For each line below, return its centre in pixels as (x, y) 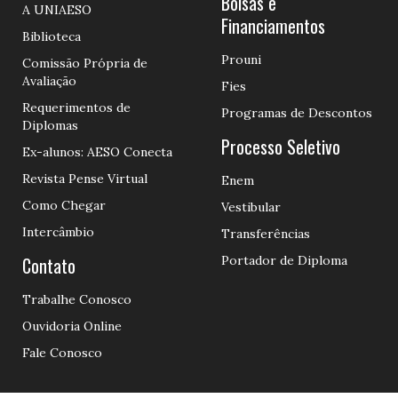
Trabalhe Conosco (77, 299)
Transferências (266, 233)
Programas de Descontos (297, 112)
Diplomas (50, 125)
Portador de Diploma (284, 260)
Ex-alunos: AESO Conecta (97, 151)
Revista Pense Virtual (85, 178)
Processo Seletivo (281, 146)
